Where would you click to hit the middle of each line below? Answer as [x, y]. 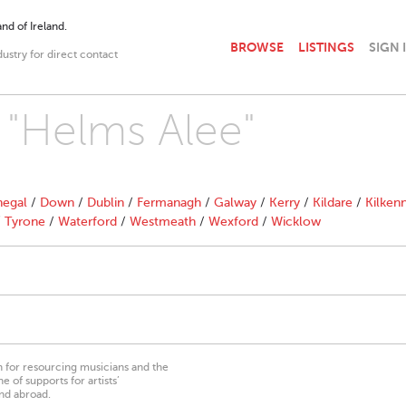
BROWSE [257, 47]
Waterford [87, 222]
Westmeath [163, 222]
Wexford [233, 222]
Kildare [333, 203]
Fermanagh [169, 203]
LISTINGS [326, 47]
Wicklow [296, 222]
